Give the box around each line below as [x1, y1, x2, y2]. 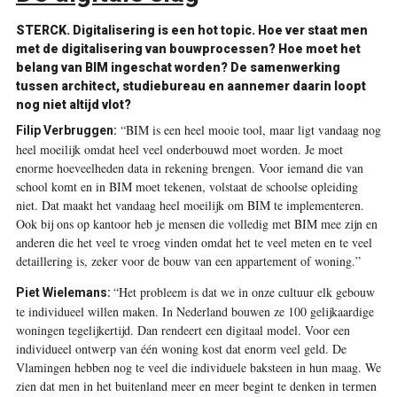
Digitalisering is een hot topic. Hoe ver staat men [72, 22, 368, 37]
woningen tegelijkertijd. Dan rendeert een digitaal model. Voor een [15, 321, 350, 339]
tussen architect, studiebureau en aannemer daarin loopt [15, 78, 366, 93]
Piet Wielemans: [15, 284, 113, 300]
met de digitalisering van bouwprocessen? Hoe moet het [15, 41, 361, 56]
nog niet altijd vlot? [15, 97, 131, 112]
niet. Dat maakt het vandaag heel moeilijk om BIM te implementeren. [15, 196, 364, 214]
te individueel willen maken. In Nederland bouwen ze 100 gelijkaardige [15, 302, 374, 320]
